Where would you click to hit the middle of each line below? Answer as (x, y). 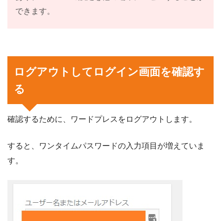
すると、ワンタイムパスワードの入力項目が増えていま (106, 146)
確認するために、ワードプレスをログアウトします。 (102, 119)
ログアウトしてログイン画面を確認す (110, 72)
